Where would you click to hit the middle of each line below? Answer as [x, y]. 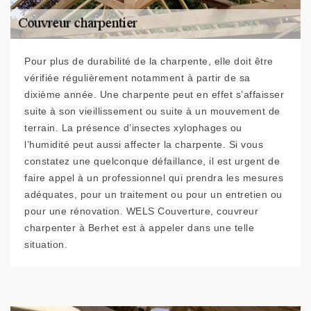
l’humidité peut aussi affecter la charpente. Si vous [144, 144]
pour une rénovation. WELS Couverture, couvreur [141, 211]
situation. [46, 244]
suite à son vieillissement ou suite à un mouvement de [152, 111]
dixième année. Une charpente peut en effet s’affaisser [154, 94]
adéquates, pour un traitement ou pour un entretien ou [153, 194]
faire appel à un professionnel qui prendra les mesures [154, 178]
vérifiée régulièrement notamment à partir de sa [137, 78]
